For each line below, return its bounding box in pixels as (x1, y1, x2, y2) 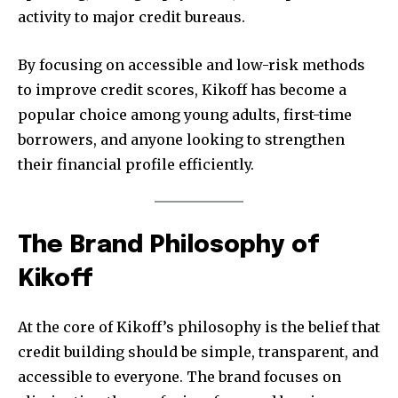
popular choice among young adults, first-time (18, 106, 352, 124)
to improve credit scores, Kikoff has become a (18, 81, 346, 99)
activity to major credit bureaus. (18, 8, 245, 27)
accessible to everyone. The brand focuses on (18, 367, 341, 386)
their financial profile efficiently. (18, 155, 254, 174)
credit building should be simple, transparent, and (18, 342, 378, 361)
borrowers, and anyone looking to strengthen (18, 131, 345, 149)
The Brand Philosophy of (18, 233, 320, 258)
